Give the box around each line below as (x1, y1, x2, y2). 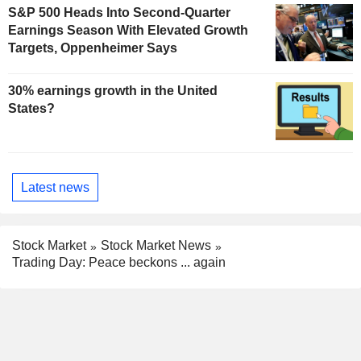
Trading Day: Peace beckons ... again (12, 255, 226, 270)
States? (8, 102, 55, 116)
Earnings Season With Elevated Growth (8, 23, 248, 37)
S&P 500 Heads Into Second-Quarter (8, 5, 230, 19)
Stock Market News (101, 239, 211, 253)
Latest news (21, 180, 89, 194)
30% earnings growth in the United (8, 84, 218, 98)
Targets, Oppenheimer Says (8, 40, 177, 55)
